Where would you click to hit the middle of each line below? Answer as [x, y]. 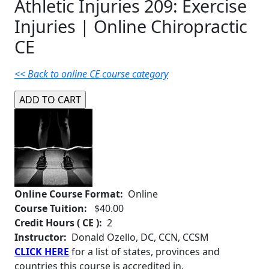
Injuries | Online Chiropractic [131, 26]
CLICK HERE [42, 252]
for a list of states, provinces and [144, 252]
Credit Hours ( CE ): [58, 223]
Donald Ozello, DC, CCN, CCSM [138, 237]
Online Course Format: [71, 194]
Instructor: [41, 237]
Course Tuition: [53, 209]
